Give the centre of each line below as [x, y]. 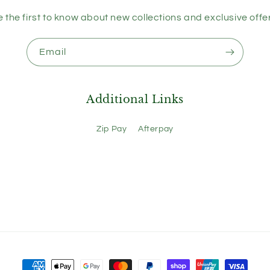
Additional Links [135, 99]
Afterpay [156, 129]
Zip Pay [112, 129]
